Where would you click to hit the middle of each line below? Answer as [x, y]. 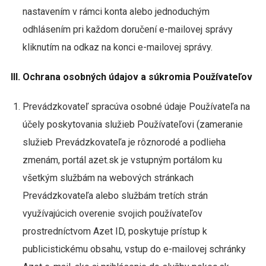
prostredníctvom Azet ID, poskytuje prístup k [115, 231]
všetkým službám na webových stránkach [108, 178]
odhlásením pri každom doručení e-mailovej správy [127, 29]
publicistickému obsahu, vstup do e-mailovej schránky [134, 249]
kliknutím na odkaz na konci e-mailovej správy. [117, 47]
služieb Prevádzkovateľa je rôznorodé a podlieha [124, 142]
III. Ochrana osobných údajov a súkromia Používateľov [132, 77]
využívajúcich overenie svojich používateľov [112, 213]
